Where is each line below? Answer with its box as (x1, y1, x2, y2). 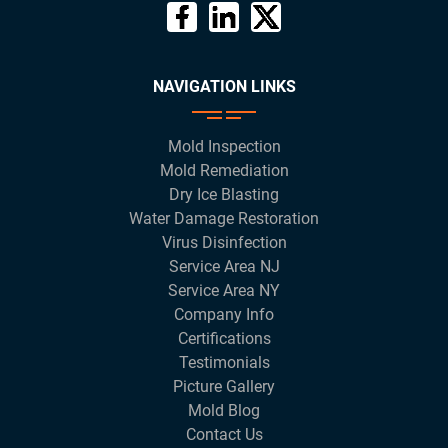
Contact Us (185, 425, 263, 445)
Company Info (174, 305, 274, 325)
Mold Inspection (167, 137, 281, 157)
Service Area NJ (168, 257, 280, 277)
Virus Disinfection (161, 233, 287, 253)
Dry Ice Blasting (169, 185, 279, 205)
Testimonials (178, 353, 270, 373)
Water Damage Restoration (129, 209, 319, 229)
